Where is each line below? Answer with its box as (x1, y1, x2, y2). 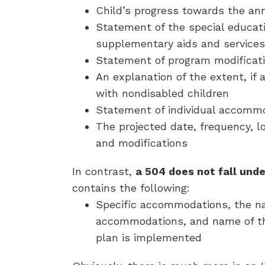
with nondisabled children (96, 87, 229, 99)
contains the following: (72, 182, 190, 194)
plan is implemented (96, 231, 202, 244)
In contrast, (72, 165, 135, 177)
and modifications (96, 137, 188, 149)
